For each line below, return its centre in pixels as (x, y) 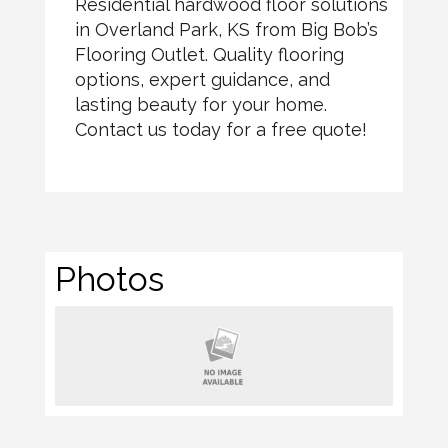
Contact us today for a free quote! (220, 129)
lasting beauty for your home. (200, 104)
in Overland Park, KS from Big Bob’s (226, 29)
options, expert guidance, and (202, 79)
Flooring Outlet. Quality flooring (209, 54)
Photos (109, 278)
